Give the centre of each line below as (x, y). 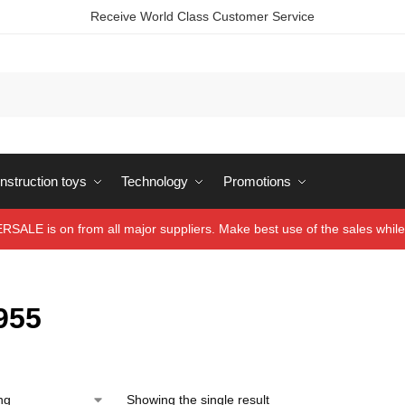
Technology (155, 181)
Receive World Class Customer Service (202, 16)
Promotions (257, 181)
